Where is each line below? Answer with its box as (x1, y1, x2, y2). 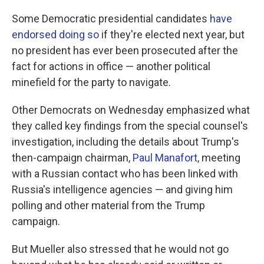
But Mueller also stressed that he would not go (12, 243, 229, 256)
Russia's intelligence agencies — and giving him (12, 183, 233, 196)
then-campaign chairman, (12, 151, 133, 164)
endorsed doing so (12, 28, 99, 41)
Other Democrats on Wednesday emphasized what (12, 104, 250, 117)
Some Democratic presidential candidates (12, 12, 210, 25)
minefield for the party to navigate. (12, 76, 171, 89)
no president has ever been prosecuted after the (12, 44, 238, 57)
